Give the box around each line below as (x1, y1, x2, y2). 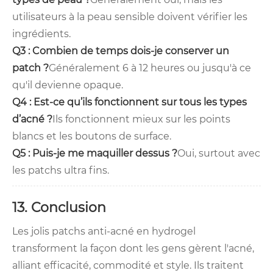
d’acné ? (12, 113, 52, 126)
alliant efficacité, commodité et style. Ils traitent (12, 260, 244, 272)
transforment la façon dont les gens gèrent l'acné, (12, 243, 254, 255)
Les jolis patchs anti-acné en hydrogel (12, 225, 196, 238)
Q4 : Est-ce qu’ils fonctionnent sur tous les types (12, 96, 247, 108)
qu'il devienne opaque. (12, 79, 123, 91)
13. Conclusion (12, 199, 106, 216)
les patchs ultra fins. (12, 165, 109, 177)
